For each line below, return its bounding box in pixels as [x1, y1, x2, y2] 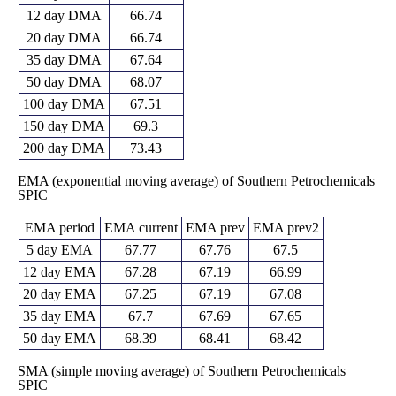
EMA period [24, 219, 95, 235]
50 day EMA [22, 330, 96, 346]
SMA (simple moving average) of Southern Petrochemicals [17, 362, 346, 378]
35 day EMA [22, 308, 96, 324]
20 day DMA [26, 29, 102, 45]
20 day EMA [22, 286, 96, 301]
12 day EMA [22, 263, 96, 279]
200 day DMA [22, 140, 105, 156]
